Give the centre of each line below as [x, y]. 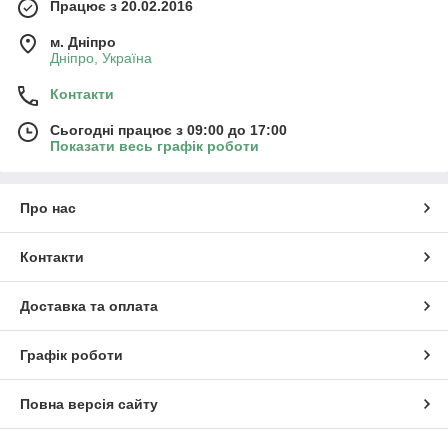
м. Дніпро [83, 41]
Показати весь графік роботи [154, 145]
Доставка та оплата [89, 305]
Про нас [48, 207]
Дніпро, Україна [101, 57]
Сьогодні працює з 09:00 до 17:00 [168, 129]
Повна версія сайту [89, 403]
